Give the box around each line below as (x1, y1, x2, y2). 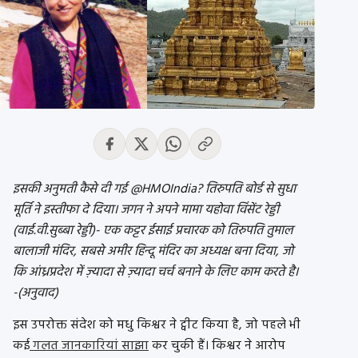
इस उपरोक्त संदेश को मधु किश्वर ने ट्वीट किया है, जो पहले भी (13, 315, 300, 336)
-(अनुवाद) (13, 283, 58, 304)
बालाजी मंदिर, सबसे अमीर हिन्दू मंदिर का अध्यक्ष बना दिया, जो (13, 241, 293, 263)
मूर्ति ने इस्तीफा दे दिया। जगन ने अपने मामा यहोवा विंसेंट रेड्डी (13, 200, 279, 221)
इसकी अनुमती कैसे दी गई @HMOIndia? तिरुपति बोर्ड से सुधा (13, 179, 296, 201)
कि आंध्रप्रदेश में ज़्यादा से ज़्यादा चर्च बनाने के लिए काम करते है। (13, 262, 298, 284)
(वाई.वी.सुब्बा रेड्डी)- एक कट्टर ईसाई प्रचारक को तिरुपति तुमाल (13, 221, 293, 242)
